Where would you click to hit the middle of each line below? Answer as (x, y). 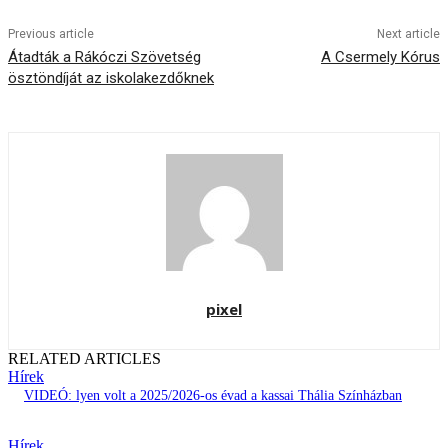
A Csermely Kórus (380, 57)
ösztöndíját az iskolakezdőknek (111, 78)
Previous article (51, 34)
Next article (408, 34)
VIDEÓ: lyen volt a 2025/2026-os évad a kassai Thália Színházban (213, 396)
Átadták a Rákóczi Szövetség (104, 57)
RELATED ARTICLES (84, 359)
